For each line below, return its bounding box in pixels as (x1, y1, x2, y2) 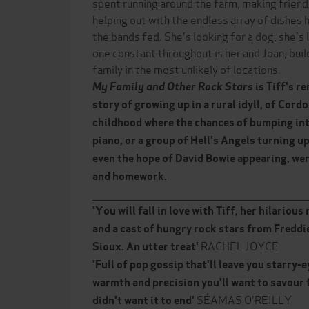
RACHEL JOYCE (201, 237, 279, 253)
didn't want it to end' (92, 293, 197, 308)
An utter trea (126, 239, 191, 254)
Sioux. (92, 239, 126, 254)
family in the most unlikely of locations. (92, 61, 281, 77)
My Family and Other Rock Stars (92, 79, 255, 94)
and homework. (92, 169, 167, 183)
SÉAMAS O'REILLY (197, 291, 292, 307)
